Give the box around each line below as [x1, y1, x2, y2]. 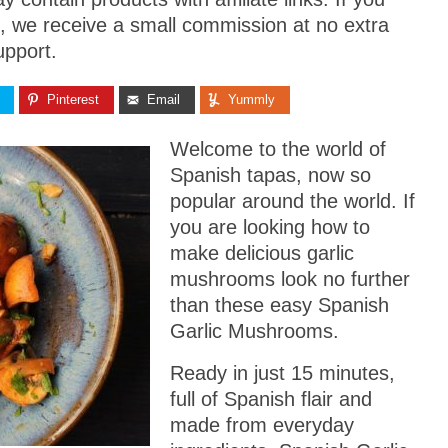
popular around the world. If [169, 189, 415, 212]
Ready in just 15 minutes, [169, 361, 395, 384]
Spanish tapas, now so [169, 163, 371, 186]
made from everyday [169, 413, 354, 436]
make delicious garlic [169, 241, 354, 264]
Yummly [227, 92, 275, 108]
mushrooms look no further [169, 267, 410, 290]
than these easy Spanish [169, 293, 389, 316]
